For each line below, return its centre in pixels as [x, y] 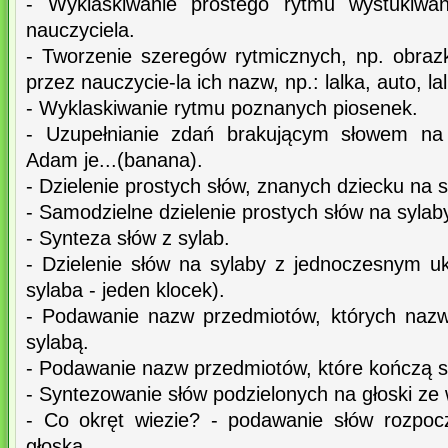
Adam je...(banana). [114, 160]
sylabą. [57, 342]
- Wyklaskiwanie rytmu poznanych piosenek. [222, 108]
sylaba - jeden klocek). [125, 290]
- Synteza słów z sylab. [128, 238]
